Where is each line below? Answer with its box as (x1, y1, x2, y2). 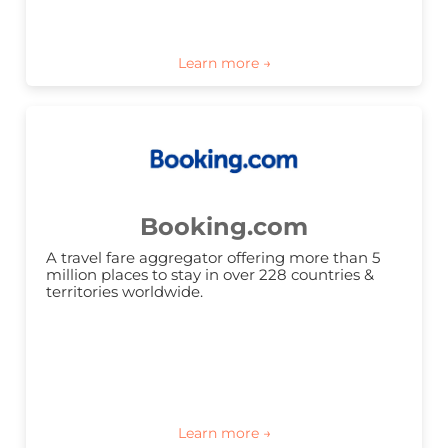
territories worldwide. (46, 282, 203, 302)
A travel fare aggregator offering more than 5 (46, 248, 380, 268)
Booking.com (140, 212, 308, 242)
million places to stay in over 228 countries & (46, 265, 374, 285)
